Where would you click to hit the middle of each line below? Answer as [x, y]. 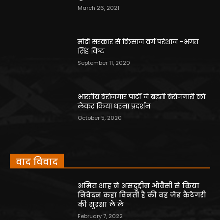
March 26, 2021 [99, 8]
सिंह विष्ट [91, 51]
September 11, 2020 [104, 63]
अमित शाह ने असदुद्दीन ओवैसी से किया [139, 186]
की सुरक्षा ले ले [101, 205]
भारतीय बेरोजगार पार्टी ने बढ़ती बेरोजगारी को [142, 96]
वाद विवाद [37, 162]
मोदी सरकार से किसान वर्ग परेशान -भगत [138, 41]
